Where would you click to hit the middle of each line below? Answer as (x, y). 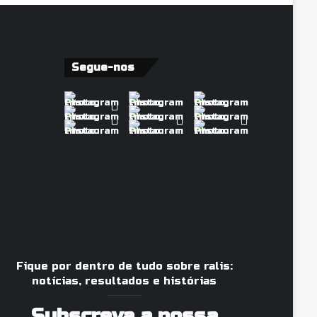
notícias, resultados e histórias (125, 281)
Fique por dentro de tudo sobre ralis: (124, 266)
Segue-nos (103, 67)
